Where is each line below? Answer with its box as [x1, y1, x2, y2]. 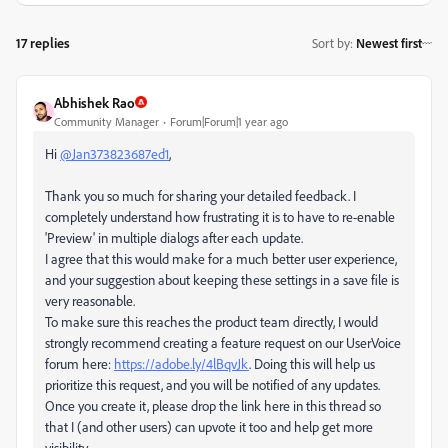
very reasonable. [45, 291, 135, 309]
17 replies [16, 33, 70, 51]
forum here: [45, 354, 114, 372]
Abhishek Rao [54, 93, 135, 111]
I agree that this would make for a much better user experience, [45, 249, 397, 267]
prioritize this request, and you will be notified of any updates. [45, 375, 380, 393]
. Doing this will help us [249, 354, 375, 372]
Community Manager [54, 113, 159, 129]
